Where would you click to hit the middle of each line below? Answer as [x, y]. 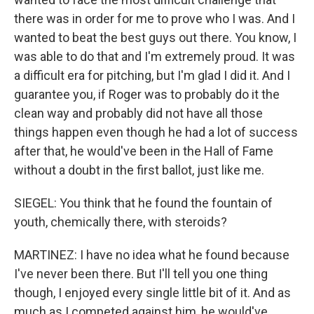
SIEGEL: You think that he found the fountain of [143, 203]
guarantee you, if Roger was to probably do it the [147, 94]
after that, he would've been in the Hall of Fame [144, 151]
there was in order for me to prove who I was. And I [155, 19]
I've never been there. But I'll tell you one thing [141, 274]
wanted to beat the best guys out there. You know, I [155, 37]
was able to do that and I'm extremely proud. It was [155, 56]
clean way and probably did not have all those [138, 113]
